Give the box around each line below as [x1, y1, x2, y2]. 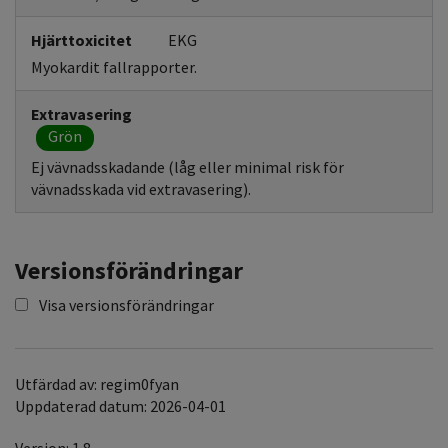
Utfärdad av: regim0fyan [15, 374, 179, 394]
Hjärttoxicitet [31, 30, 132, 50]
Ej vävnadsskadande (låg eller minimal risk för [31, 157, 344, 177]
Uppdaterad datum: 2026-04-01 [15, 396, 226, 416]
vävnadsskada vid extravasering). [31, 179, 251, 199]
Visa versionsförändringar [39, 295, 214, 315]
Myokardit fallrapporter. [31, 57, 197, 77]
